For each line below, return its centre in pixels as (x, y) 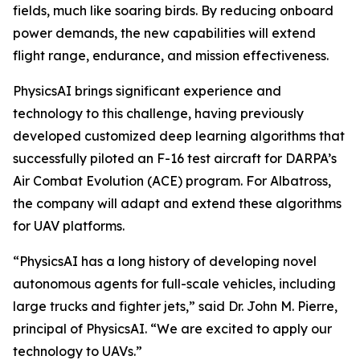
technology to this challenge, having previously (158, 113)
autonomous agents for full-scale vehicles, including (174, 284)
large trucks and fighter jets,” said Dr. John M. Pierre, (175, 306)
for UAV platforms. (69, 226)
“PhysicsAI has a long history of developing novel (165, 261)
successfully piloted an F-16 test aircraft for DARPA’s (175, 158)
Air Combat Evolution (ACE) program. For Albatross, (172, 181)
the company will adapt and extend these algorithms (177, 203)
